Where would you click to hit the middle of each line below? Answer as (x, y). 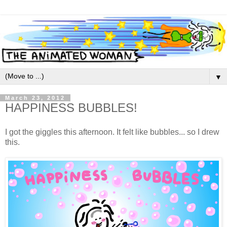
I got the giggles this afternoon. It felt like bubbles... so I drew (112, 132)
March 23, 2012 (35, 98)
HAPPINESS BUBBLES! (71, 108)
